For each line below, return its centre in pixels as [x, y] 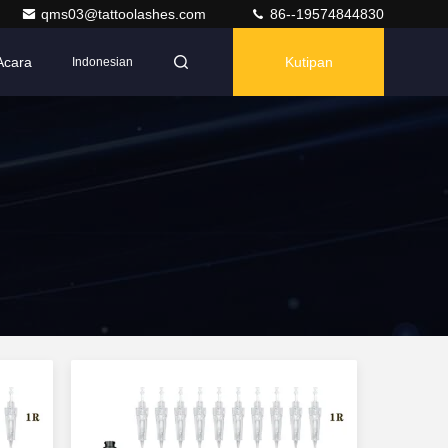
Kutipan [308, 62]
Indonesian [102, 62]
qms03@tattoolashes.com [125, 14]
